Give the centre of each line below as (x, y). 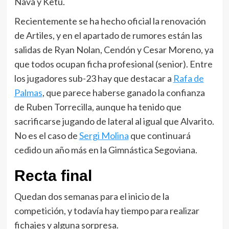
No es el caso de (47, 135)
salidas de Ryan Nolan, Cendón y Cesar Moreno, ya (114, 50)
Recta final (53, 176)
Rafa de (188, 78)
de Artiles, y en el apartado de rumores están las (108, 35)
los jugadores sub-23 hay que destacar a (94, 78)
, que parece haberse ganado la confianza (123, 93)
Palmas (28, 93)
